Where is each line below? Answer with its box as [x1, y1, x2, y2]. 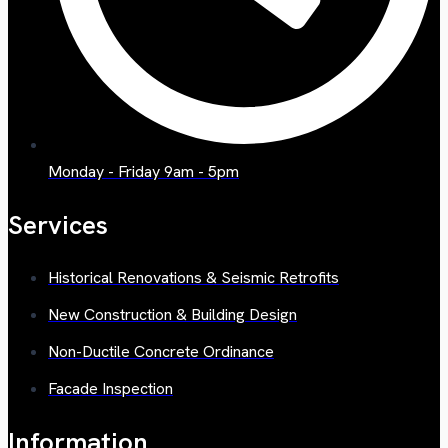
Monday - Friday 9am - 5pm [48, 161, 239, 183]
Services [8, 207, 108, 242]
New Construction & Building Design [48, 304, 297, 326]
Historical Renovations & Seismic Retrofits [48, 267, 339, 289]
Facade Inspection [48, 378, 173, 400]
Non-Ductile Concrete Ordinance [48, 341, 274, 363]
